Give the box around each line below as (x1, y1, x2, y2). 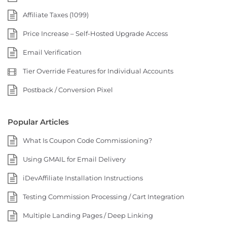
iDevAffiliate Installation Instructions (23, 174, 143, 182)
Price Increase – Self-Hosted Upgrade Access (23, 29, 168, 37)
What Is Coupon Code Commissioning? (23, 136, 152, 144)
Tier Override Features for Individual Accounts (23, 67, 173, 75)
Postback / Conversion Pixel (23, 86, 113, 94)
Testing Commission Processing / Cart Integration (23, 193, 184, 201)
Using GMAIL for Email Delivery (23, 155, 126, 163)
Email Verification (23, 48, 82, 56)
